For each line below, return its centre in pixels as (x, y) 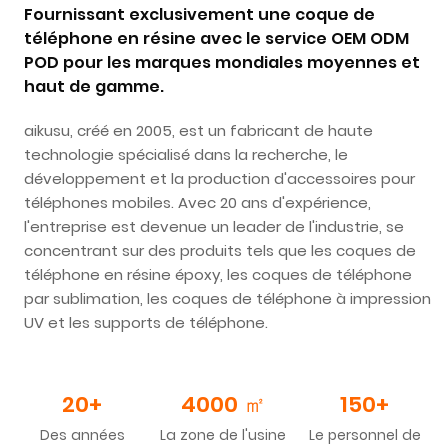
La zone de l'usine (223, 435)
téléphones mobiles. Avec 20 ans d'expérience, (197, 202)
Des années (82, 435)
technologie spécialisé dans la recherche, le (185, 154)
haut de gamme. (93, 86)
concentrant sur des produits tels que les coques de (219, 250)
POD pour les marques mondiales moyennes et (221, 62)
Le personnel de (364, 435)
